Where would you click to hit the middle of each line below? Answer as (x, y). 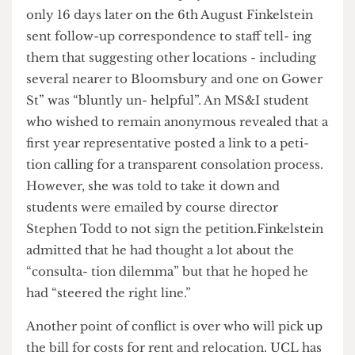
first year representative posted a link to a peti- (179, 224)
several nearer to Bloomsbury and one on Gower (186, 155)
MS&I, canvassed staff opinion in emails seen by (182, 41)
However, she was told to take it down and (163, 269)
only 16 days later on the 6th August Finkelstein (181, 87)
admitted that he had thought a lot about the (171, 338)
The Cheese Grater (83, 64)
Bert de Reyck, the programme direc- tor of (170, 19)
